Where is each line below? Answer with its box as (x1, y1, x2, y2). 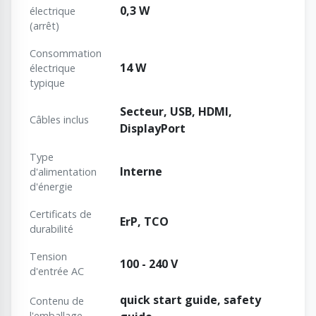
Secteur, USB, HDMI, (120, 104, 232, 120)
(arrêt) (30, 19, 59, 33)
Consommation (30, 47, 102, 61)
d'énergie (30, 180, 73, 194)
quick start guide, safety (120, 292, 261, 308)
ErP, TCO (120, 214, 169, 230)
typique (30, 76, 65, 90)
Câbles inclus (30, 113, 89, 127)
